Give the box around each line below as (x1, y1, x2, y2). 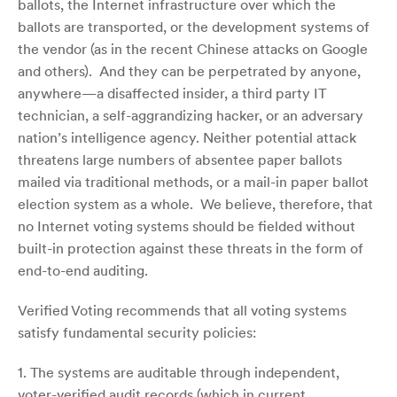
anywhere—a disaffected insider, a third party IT (18, 83, 327, 102)
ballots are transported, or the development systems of (18, 17, 370, 35)
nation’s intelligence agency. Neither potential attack (18, 128, 356, 146)
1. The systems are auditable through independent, (18, 362, 339, 381)
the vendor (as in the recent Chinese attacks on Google (18, 39, 368, 58)
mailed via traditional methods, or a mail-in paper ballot (18, 172, 369, 191)
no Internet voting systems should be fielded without (18, 216, 355, 235)
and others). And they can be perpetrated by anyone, (18, 61, 361, 80)
